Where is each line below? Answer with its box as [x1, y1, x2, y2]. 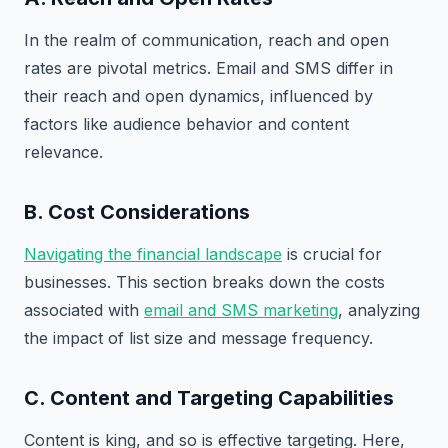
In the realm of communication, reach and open [24, 29, 389, 50]
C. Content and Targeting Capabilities [24, 385, 394, 410]
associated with [24, 299, 144, 320]
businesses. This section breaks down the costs [24, 271, 385, 292]
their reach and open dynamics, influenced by [24, 85, 373, 106]
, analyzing [338, 299, 420, 320]
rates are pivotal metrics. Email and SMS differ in [24, 57, 393, 78]
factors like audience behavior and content [24, 113, 349, 134]
